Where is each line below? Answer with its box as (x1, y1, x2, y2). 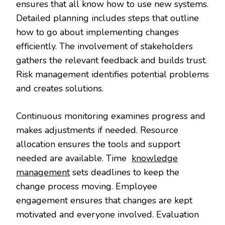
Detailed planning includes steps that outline (16, 12, 199, 24)
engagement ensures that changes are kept (16, 194, 192, 206)
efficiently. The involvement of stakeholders (16, 40, 193, 52)
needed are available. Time (16, 152, 132, 164)
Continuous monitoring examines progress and (16, 109, 205, 122)
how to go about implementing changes (16, 26, 179, 38)
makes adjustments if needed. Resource (16, 124, 178, 136)
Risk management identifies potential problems (16, 68, 209, 80)
